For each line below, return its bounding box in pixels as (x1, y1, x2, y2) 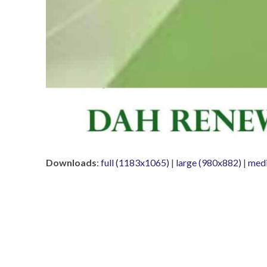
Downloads (46, 157, 97, 169)
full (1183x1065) (101, 157, 169, 169)
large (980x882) (176, 157, 241, 169)
